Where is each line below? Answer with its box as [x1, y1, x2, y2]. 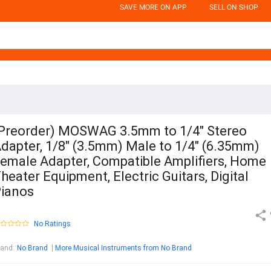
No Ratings [34, 220, 71, 229]
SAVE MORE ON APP [120, 3, 187, 11]
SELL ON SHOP [209, 3, 258, 11]
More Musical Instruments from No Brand [55, 244, 192, 253]
